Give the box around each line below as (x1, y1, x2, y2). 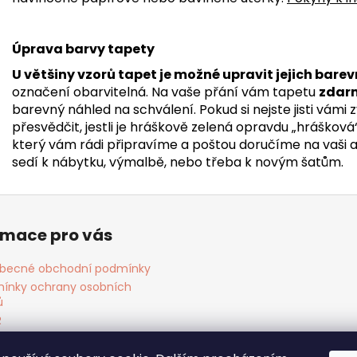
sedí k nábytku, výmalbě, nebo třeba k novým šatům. (12, 152, 343, 171)
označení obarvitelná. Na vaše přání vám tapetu (12, 82, 319, 101)
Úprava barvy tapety (12, 39, 155, 58)
